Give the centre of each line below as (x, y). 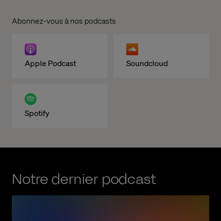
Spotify (37, 113)
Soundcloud (147, 63)
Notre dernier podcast (84, 180)
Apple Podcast (50, 63)
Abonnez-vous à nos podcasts (64, 21)
